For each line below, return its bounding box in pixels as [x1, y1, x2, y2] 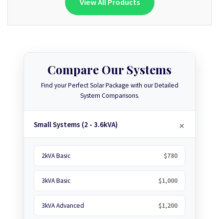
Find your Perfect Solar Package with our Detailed [41, 81, 178, 89]
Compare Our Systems [47, 62, 172, 77]
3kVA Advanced [42, 201, 84, 210]
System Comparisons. [80, 91, 139, 100]
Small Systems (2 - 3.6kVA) [34, 119, 118, 129]
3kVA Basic [42, 176, 70, 185]
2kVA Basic [42, 152, 70, 160]
